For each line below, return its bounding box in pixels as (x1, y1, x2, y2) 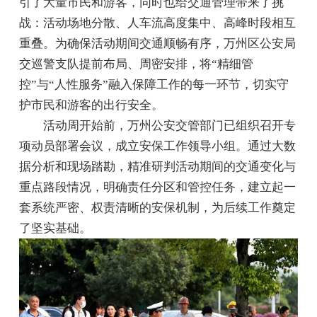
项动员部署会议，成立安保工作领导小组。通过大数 (19, 139, 296, 154)
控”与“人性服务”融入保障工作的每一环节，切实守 (19, 78, 289, 92)
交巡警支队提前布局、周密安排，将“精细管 (19, 57, 254, 71)
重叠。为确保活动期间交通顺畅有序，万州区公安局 (19, 37, 296, 51)
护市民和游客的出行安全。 (19, 98, 164, 113)
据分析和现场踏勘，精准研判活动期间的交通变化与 (19, 160, 296, 174)
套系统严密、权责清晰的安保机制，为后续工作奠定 (19, 201, 296, 215)
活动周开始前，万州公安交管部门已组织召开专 (42, 119, 296, 133)
